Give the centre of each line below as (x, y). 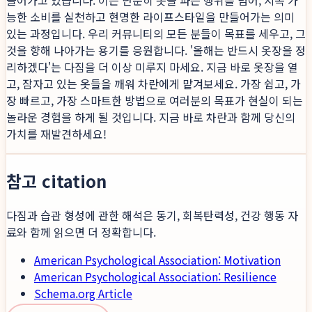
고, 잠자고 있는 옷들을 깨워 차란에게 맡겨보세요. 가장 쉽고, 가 (154, 84)
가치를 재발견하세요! (56, 134)
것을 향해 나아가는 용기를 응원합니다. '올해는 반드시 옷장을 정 (156, 50)
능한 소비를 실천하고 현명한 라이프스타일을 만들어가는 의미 (150, 17)
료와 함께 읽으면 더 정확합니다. (81, 232)
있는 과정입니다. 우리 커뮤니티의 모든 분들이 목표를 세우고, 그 (156, 34)
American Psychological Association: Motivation (157, 260)
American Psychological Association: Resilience (155, 277)
